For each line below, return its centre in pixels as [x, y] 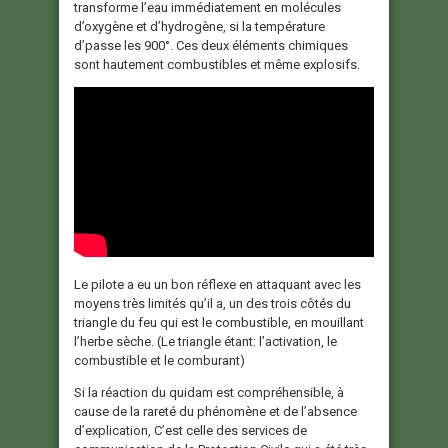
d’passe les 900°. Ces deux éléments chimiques [211, 46]
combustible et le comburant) [159, 361]
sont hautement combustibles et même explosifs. [217, 65]
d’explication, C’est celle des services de [190, 431]
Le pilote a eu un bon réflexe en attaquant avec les [217, 285]
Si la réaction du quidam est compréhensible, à [209, 393]
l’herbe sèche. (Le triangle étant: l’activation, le [205, 342]
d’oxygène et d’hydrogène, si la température [199, 27]
